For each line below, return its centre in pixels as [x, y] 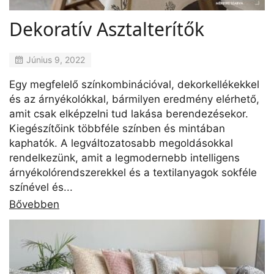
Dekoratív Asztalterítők [107, 29]
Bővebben [34, 204]
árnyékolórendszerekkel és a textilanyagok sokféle [133, 172]
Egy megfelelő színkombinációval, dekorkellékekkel [134, 84]
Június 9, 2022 [56, 60]
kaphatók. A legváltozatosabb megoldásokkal [121, 143]
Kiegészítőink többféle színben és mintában [117, 128]
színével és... [41, 187]
